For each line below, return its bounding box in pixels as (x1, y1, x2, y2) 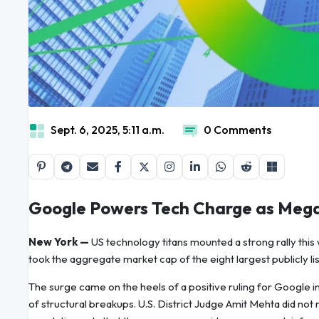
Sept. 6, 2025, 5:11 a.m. (51, 122, 164, 137)
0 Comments (204, 122, 271, 137)
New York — (28, 235, 89, 249)
